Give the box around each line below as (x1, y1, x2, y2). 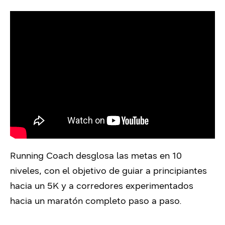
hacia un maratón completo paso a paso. (10, 195, 182, 207)
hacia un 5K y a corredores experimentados (10, 180, 193, 192)
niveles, (10, 165, 44, 177)
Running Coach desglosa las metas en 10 (10, 150, 182, 162)
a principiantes (143, 165, 207, 177)
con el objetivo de (44, 165, 122, 177)
